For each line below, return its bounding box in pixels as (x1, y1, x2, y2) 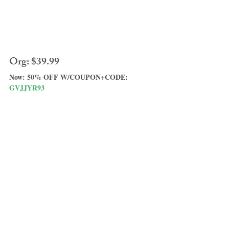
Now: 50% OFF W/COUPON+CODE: (9, 72, 130, 83)
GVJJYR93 (9, 82, 44, 94)
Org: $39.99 (9, 54, 59, 72)
